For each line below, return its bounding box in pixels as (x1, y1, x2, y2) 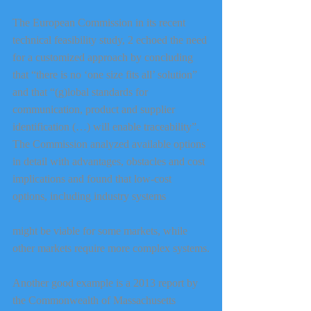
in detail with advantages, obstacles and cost (12, 155, 208, 167)
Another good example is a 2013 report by (12, 276, 201, 289)
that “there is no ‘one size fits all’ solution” (12, 68, 200, 81)
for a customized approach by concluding (12, 51, 196, 63)
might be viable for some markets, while (12, 224, 190, 237)
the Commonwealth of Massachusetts (12, 294, 178, 306)
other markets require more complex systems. (12, 242, 210, 254)
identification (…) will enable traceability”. (12, 120, 202, 133)
